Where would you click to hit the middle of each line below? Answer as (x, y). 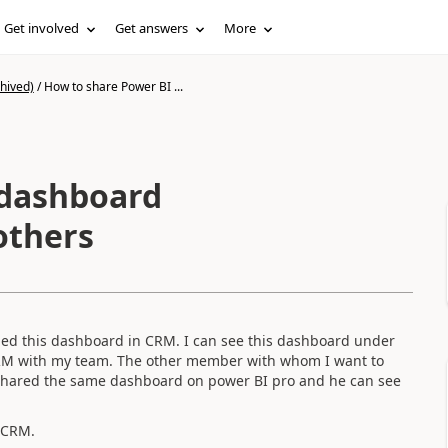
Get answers (152, 28)
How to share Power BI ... (113, 86)
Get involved (42, 28)
